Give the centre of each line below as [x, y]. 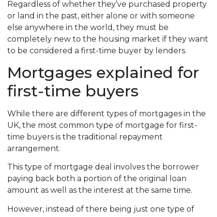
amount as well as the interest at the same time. [100, 190]
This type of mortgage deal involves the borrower [103, 167]
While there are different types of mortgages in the [107, 113]
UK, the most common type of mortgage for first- [102, 125]
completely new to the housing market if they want [108, 39]
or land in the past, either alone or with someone [101, 15]
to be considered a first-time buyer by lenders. [97, 50]
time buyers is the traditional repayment [85, 137]
